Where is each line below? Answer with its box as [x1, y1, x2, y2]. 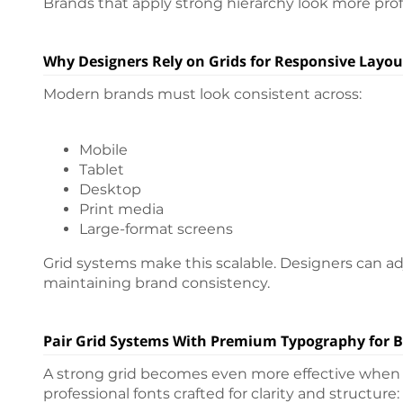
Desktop [79, 181, 141, 199]
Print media [79, 201, 164, 219]
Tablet [79, 161, 124, 179]
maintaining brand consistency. [43, 274, 270, 292]
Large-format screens [79, 220, 233, 238]
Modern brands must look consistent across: [43, 85, 362, 103]
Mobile [79, 141, 128, 159]
